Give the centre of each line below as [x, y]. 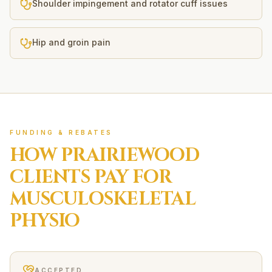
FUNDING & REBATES [61, 132]
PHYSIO [45, 221]
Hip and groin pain [71, 42]
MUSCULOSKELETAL [103, 199]
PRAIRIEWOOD [130, 155]
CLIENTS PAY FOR [91, 177]
